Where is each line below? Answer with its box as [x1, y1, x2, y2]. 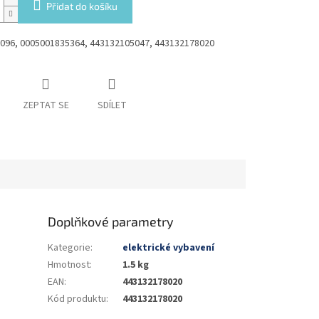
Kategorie [48, 240, 91, 255]
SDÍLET [97, 98, 127, 113]
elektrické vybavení [122, 240, 215, 255]
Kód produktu [48, 291, 107, 306]
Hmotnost [48, 257, 90, 272]
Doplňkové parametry [48, 213, 174, 229]
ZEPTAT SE [22, 98, 69, 113]
